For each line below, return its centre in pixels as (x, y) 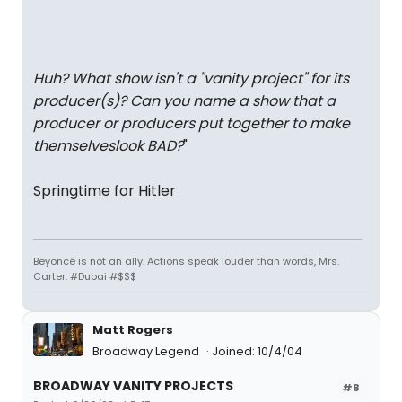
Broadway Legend (147, 351)
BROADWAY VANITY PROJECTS (133, 386)
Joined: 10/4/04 (257, 351)
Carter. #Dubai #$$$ (85, 276)
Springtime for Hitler (105, 191)
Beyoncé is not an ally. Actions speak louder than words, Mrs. (186, 261)
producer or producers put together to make (192, 123)
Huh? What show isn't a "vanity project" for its (191, 79)
